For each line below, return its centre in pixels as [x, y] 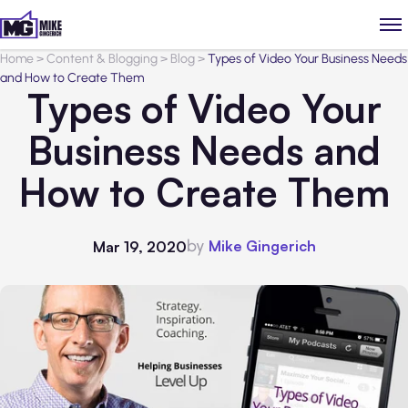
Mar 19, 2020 [139, 246]
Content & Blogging [102, 59]
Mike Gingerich [262, 246]
